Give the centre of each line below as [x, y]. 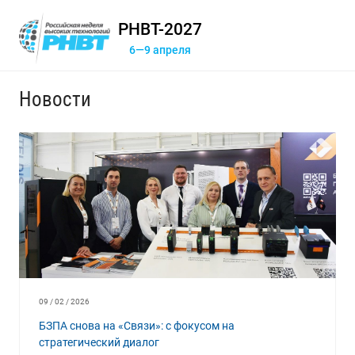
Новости [55, 99]
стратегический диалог [99, 342]
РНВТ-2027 [160, 29]
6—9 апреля [160, 50]
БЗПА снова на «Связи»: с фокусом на [137, 326]
